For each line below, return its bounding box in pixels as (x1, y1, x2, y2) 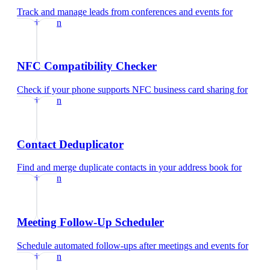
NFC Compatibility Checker (17, 60, 157, 73)
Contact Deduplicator (17, 137, 124, 151)
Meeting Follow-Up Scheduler (17, 216, 164, 229)
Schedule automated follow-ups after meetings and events (17, 240, 235, 251)
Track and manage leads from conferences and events (17, 6, 219, 17)
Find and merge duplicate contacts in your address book (17, 162, 228, 173)
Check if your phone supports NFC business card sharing (17, 84, 234, 95)
